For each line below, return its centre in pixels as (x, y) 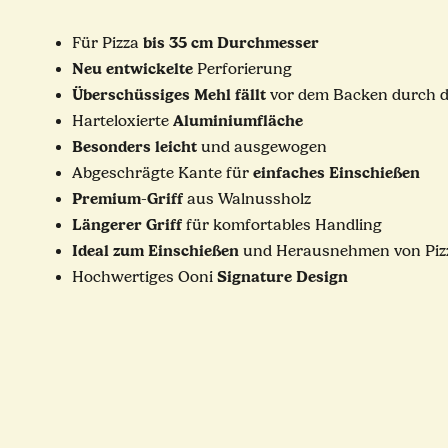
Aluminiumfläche (237, 120)
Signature (254, 276)
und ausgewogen (261, 147)
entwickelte (149, 68)
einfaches (288, 172)
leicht (175, 146)
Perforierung (242, 69)
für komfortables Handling (281, 225)
